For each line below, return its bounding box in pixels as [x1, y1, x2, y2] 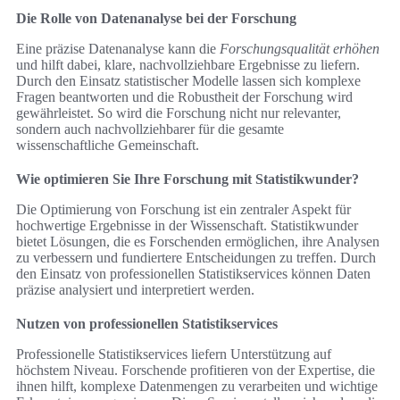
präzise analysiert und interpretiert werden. [16, 282, 254, 298]
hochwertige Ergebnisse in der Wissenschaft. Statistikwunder [16, 218, 358, 234]
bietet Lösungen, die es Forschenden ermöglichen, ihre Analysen [16, 234, 379, 250]
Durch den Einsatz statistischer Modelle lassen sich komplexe [16, 73, 361, 89]
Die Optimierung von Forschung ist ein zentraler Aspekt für [16, 202, 351, 218]
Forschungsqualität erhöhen [220, 41, 379, 57]
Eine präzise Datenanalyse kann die [16, 41, 220, 57]
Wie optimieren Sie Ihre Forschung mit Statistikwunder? [16, 171, 359, 187]
